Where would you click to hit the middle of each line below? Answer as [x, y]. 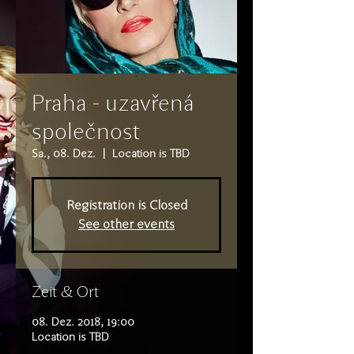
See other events [126, 224]
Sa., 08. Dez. [64, 154]
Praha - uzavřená [113, 103]
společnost [86, 132]
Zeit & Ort [65, 292]
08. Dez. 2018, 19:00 [83, 322]
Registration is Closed [126, 205]
